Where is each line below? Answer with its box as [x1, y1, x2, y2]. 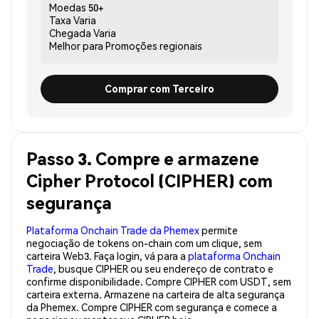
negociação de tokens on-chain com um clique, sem [26, 236, 262, 249]
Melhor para [49, 38, 103, 52]
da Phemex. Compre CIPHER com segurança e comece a [26, 300, 277, 313]
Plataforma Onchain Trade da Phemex [26, 223, 199, 236]
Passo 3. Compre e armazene [26, 147, 259, 169]
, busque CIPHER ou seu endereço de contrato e [53, 261, 273, 275]
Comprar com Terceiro [105, 82, 214, 95]
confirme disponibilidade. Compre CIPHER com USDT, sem [26, 274, 291, 288]
